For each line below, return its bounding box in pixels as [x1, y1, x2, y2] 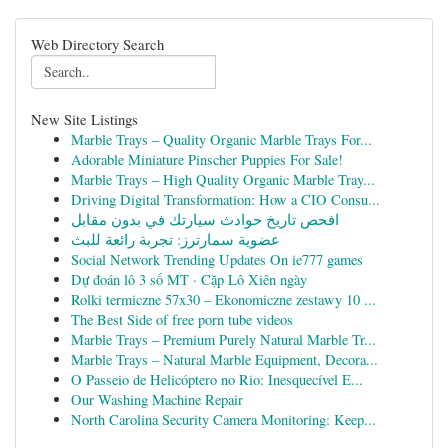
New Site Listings [31, 109, 138, 129]
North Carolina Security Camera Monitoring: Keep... [71, 410, 376, 429]
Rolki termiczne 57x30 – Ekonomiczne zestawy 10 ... [71, 290, 376, 309]
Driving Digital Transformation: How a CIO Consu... [71, 190, 380, 209]
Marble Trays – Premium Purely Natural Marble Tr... [71, 330, 376, 349]
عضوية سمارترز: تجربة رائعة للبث [71, 230, 280, 249]
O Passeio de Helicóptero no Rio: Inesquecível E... [71, 370, 363, 389]
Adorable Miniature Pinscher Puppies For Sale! [71, 150, 343, 169]
